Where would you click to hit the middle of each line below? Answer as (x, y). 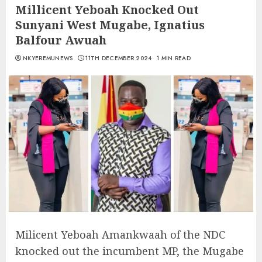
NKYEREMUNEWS (48, 58)
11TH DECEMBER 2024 (119, 58)
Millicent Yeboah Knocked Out (107, 10)
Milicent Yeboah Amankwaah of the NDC (120, 234)
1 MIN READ (173, 58)
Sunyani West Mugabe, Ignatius (110, 25)
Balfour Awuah (62, 40)
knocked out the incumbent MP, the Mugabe (130, 251)
